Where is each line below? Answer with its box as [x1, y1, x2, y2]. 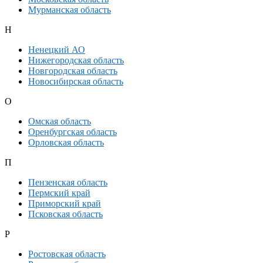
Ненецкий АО [28, 45, 85, 55]
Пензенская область [28, 177, 107, 188]
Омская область [28, 116, 91, 127]
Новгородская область [28, 66, 117, 76]
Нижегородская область [28, 55, 124, 66]
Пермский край [28, 188, 90, 198]
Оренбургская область [28, 127, 117, 137]
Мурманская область [28, 5, 111, 15]
